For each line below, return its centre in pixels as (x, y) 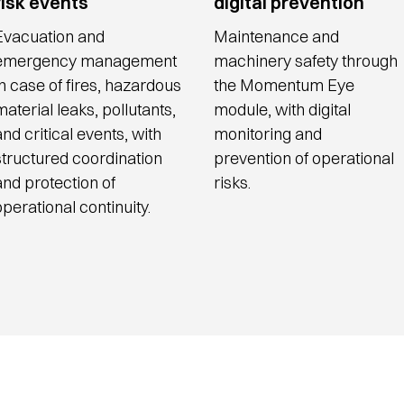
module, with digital (283, 110)
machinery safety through (306, 61)
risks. (234, 183)
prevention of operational (304, 158)
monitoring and (268, 134)
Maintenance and (277, 37)
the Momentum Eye (285, 85)
